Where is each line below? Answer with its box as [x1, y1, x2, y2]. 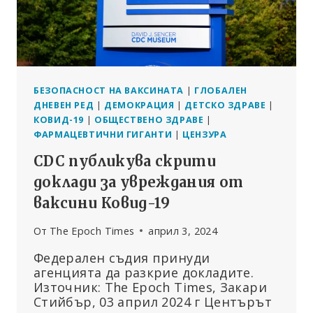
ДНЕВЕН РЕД [34, 99, 94, 111]
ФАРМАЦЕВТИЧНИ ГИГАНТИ [34, 128, 173, 140]
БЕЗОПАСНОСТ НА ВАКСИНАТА [34, 84, 184, 96]
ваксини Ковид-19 [34, 194, 170, 212]
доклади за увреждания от [34, 173, 244, 191]
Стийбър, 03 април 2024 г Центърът [34, 293, 272, 310]
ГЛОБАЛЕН [194, 84, 248, 96]
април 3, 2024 [148, 224, 218, 238]
